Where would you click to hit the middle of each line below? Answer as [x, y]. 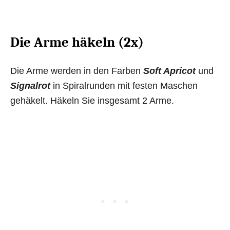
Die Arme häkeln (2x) [77, 42]
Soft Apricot [169, 71]
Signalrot [30, 85]
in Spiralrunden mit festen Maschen [124, 85]
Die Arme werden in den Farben [77, 71]
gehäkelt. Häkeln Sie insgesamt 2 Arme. [92, 100]
